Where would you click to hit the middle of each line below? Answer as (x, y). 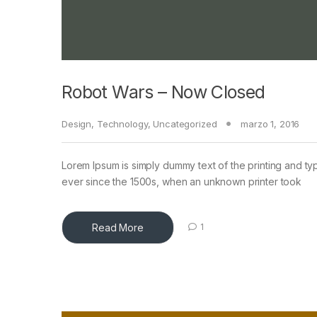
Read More (118, 227)
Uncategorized (185, 123)
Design (77, 123)
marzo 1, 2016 (270, 123)
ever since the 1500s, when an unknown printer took (181, 181)
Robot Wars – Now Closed (163, 92)
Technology (122, 123)
